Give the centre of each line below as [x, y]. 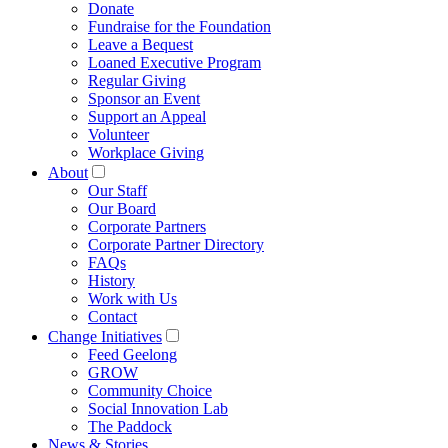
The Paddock [130, 426]
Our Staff [117, 190]
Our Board [122, 208]
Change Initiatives [105, 336]
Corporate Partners [147, 226]
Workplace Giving [146, 152]
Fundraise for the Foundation [179, 26]
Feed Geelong [132, 354]
